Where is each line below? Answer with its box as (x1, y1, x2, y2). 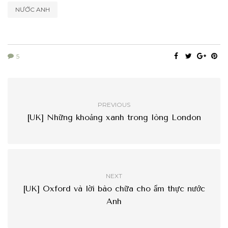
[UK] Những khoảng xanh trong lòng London (27, 112, 201, 123)
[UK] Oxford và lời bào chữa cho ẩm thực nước (23, 184, 205, 194)
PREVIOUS (98, 101, 130, 109)
